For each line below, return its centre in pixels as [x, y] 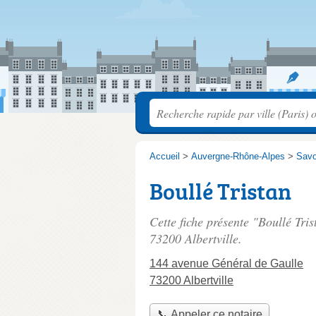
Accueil [165, 156]
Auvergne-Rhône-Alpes [238, 156]
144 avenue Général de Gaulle [226, 263]
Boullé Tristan [220, 191]
